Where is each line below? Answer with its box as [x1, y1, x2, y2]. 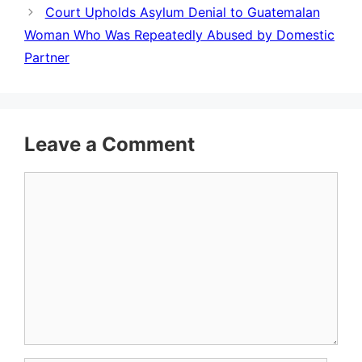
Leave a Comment [24, 133, 195, 156]
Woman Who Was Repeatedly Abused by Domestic [24, 27, 335, 43]
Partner [24, 49, 69, 65]
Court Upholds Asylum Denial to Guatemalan [44, 4, 320, 20]
